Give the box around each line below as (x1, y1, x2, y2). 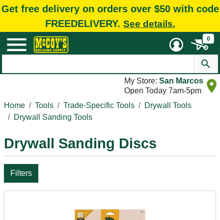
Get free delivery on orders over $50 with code (1, 3, 219, 14)
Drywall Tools (144, 101, 192, 110)
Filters (10, 169, 32, 177)
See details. (123, 18, 175, 29)
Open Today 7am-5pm (124, 86, 201, 95)
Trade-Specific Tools (63, 101, 135, 110)
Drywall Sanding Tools (14, 113, 92, 121)
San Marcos (159, 77, 203, 85)
